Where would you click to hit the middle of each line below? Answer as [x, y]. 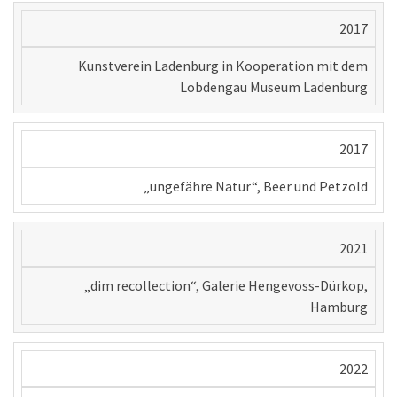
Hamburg [339, 307]
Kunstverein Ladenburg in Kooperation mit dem [223, 66]
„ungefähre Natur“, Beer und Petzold [256, 187]
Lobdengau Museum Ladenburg [274, 87]
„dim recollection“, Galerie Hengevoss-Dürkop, [226, 286]
